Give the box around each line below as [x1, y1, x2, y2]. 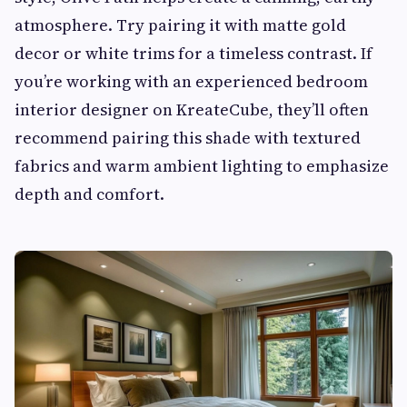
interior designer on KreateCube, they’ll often [15, 97, 369, 121]
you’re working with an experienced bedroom [15, 69, 368, 93]
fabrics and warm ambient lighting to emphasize [15, 154, 389, 177]
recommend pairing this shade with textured [15, 125, 361, 149]
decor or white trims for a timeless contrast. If [15, 41, 372, 65]
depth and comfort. [15, 182, 164, 205]
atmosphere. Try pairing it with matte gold [15, 13, 346, 36]
